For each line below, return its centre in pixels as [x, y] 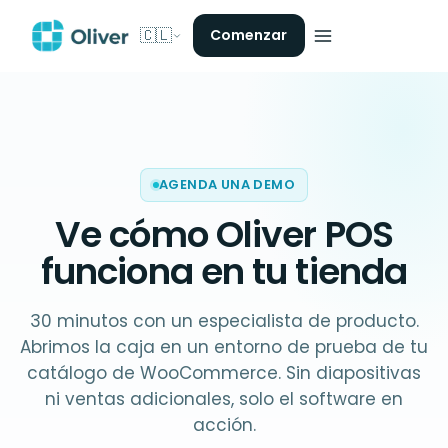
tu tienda [330, 271]
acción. [224, 425]
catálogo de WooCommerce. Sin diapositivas [224, 373]
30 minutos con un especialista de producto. [224, 321]
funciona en [142, 271]
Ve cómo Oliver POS [224, 234]
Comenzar [248, 35]
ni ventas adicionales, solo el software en [224, 399]
